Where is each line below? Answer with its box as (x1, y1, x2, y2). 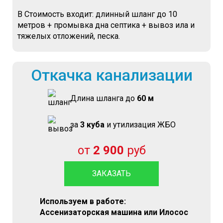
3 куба (80, 120, 105, 129)
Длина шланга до (70, 94, 137, 103)
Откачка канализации (30, 66, 193, 85)
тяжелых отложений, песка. (17, 31, 120, 41)
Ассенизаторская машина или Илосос (40, 208, 188, 217)
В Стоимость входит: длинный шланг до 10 (17, 9, 177, 19)
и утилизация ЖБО (104, 120, 176, 129)
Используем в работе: (40, 197, 126, 206)
